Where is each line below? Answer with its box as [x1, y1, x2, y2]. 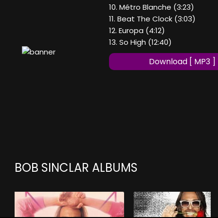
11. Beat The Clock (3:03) [109, 14, 196, 24]
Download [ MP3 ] [148, 56, 216, 68]
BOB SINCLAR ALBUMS [15, 160, 138, 176]
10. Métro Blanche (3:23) [109, 2, 194, 13]
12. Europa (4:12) [109, 25, 165, 36]
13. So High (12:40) [109, 37, 172, 48]
